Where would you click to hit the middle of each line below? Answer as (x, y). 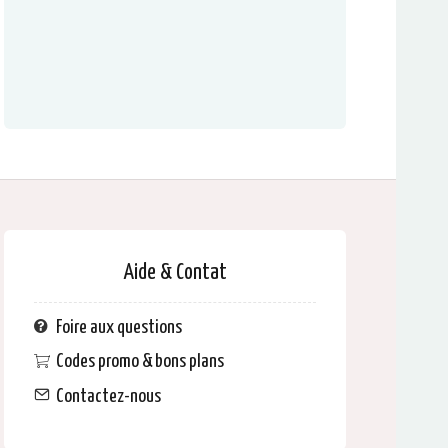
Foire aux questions (118, 327)
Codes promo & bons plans (139, 362)
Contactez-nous (108, 396)
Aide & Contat (175, 273)
